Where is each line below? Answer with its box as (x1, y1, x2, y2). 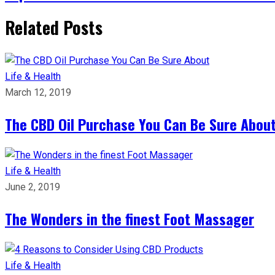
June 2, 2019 (5, 180, 60, 193)
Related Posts (5, 14, 103, 40)
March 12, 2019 (5, 86, 71, 98)
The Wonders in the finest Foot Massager (5, 207, 254, 230)
